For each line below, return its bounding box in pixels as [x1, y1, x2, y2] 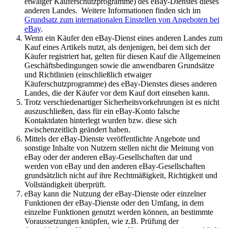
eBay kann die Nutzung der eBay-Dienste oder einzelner [24, 189, 206, 198]
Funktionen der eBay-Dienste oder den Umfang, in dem [24, 198, 204, 207]
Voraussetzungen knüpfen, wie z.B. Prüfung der [24, 216, 179, 225]
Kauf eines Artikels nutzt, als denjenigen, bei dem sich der [24, 42, 210, 51]
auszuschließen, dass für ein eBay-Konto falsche [24, 106, 180, 116]
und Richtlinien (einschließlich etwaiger [24, 70, 152, 79]
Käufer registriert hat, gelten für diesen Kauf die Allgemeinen [24, 51, 220, 61]
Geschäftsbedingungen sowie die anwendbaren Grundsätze [24, 61, 214, 70]
